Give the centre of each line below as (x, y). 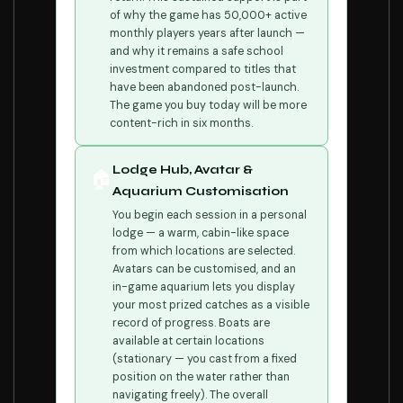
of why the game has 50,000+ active (208, 15)
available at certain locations (188, 341)
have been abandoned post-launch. (204, 87)
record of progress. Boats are (191, 323)
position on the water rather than (201, 377)
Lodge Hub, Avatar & (183, 170)
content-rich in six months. (181, 123)
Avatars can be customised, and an (204, 269)
